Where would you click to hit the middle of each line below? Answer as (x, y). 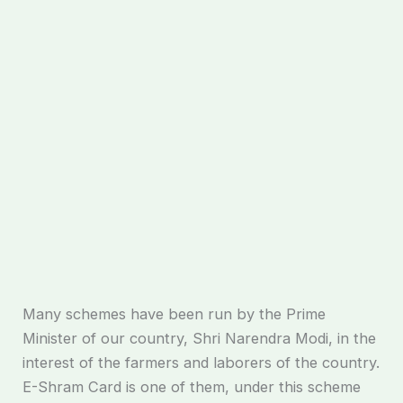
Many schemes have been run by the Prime (175, 313)
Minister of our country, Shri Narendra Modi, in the (200, 338)
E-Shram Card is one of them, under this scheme (192, 386)
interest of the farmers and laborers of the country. (201, 362)
